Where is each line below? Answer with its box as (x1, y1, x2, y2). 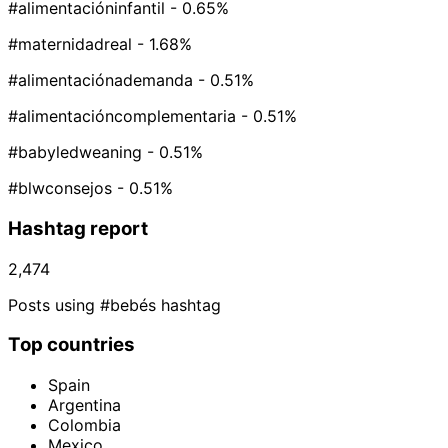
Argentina (48, 395, 121, 416)
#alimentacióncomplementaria (8, 106, 236, 127)
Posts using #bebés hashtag (8, 294, 221, 315)
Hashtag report (8, 216, 148, 240)
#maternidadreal (8, 34, 132, 55)
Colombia (48, 415, 121, 436)
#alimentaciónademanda (8, 70, 193, 91)
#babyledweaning (8, 142, 142, 163)
